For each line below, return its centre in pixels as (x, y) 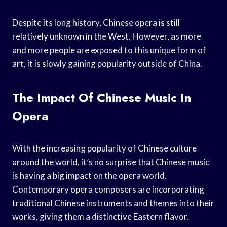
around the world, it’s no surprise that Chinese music (111, 162)
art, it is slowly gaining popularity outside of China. (107, 63)
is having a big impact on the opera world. (89, 175)
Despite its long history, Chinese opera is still (96, 22)
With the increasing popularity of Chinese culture (104, 148)
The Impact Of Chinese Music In (102, 97)
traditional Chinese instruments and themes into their (113, 203)
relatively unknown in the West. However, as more (107, 36)
